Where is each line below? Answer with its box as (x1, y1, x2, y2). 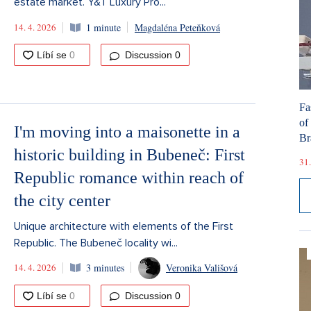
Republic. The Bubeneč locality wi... (14, 235, 178, 250)
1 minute (86, 20, 121, 34)
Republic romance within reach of (14, 168, 244, 187)
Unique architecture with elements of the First (14, 219, 233, 233)
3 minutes (86, 261, 124, 275)
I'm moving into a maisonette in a (14, 122, 240, 141)
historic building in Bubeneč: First (14, 145, 245, 164)
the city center (14, 191, 110, 210)
